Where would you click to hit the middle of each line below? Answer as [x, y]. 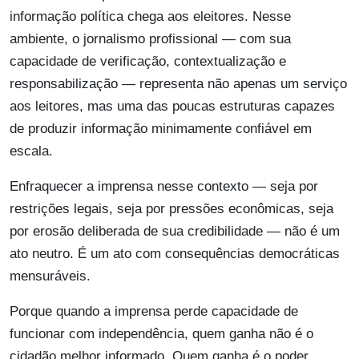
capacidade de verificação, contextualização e [148, 62]
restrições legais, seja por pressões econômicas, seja [171, 209]
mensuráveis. [50, 276]
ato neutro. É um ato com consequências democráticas [175, 254]
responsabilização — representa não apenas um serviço [178, 84]
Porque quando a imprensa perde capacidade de [154, 312]
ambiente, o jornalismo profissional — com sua [150, 39]
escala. [31, 151]
